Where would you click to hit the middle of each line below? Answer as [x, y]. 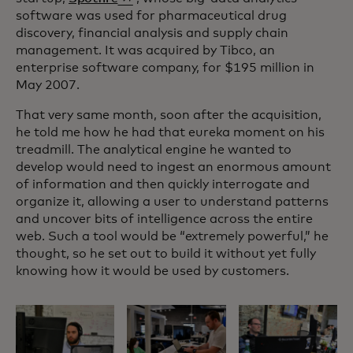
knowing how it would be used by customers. [152, 271]
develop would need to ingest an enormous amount [173, 167]
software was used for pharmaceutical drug [151, 15]
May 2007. [48, 85]
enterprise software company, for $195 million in [165, 67]
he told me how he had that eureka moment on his [170, 132]
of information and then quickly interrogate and [163, 184]
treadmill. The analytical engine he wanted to [154, 149]
